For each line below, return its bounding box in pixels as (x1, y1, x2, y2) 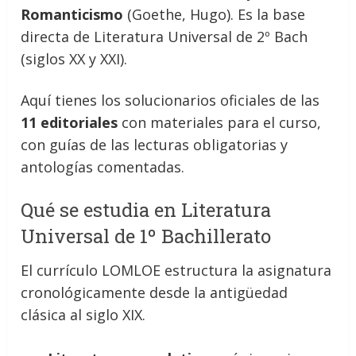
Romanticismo (21, 5, 124, 24)
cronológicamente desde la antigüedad (21, 283, 288, 302)
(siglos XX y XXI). (21, 49, 128, 68)
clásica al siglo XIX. (21, 305, 146, 324)
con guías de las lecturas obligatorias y (21, 135, 288, 154)
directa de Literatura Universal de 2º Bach (21, 27, 308, 46)
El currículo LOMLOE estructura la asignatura (21, 261, 332, 280)
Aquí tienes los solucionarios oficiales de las (21, 91, 320, 110)
